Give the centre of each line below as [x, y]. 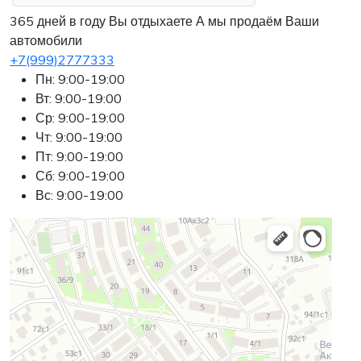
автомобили [46, 40]
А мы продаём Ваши [257, 21]
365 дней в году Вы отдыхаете [103, 21]
